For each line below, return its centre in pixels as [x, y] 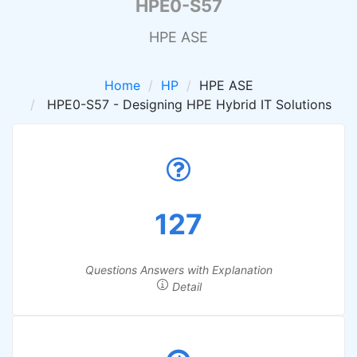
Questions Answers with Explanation [178, 270]
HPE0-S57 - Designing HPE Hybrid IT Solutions [187, 104]
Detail [185, 286]
